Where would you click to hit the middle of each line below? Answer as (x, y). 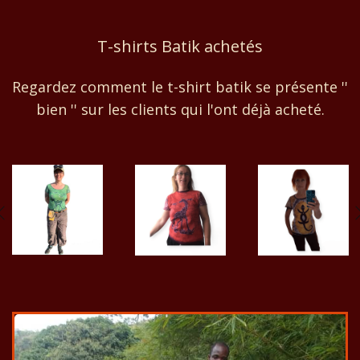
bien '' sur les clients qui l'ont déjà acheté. (180, 109)
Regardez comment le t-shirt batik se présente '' (180, 86)
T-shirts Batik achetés (180, 46)
